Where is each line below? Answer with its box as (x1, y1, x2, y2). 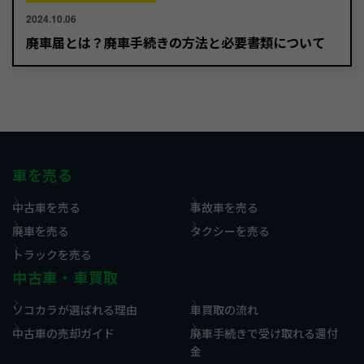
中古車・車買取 (12, 266, 119, 288)
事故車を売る (190, 198, 258, 215)
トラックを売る (12, 245, 92, 262)
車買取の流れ (190, 301, 258, 318)
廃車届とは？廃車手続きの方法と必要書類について (26, 32, 325, 52)
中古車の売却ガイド (12, 324, 115, 341)
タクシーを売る (190, 222, 270, 239)
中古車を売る (12, 198, 80, 215)
